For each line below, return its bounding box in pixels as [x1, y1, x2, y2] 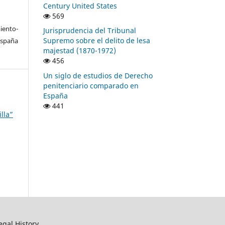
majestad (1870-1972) [43, 46, 116, 56]
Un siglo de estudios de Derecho [43, 71, 153, 81]
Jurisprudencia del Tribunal [43, 26, 136, 36]
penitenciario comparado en [43, 81, 139, 91]
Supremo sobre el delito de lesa [43, 36, 150, 46]
